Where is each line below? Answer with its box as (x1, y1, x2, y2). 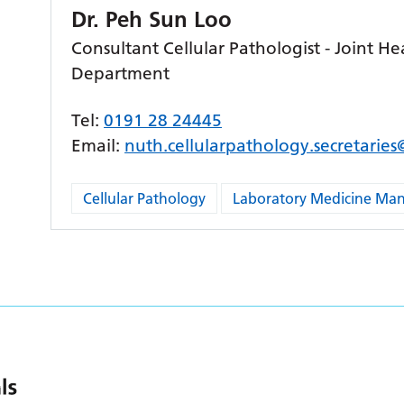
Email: (71, 135, 125, 156)
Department (71, 63, 170, 84)
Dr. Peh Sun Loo (71, 6, 233, 32)
